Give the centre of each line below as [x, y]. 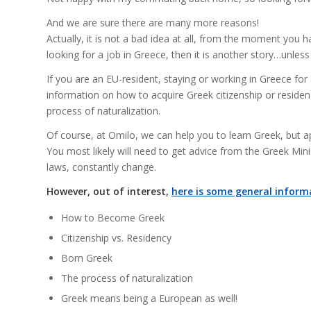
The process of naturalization [127, 278]
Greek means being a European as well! [149, 298]
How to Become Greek [113, 217]
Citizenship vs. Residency [116, 237]
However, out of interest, [109, 191]
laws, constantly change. [101, 167]
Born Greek [87, 258]
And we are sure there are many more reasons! [153, 23]
